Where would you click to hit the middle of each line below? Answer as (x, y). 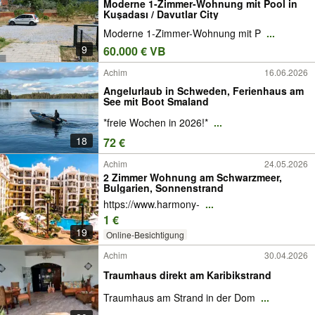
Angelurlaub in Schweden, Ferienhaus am (204, 90)
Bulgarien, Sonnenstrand (163, 188)
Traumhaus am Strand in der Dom (181, 297)
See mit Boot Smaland (156, 101)
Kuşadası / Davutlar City (161, 14)
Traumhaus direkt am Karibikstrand (187, 275)
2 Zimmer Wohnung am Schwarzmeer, (193, 178)
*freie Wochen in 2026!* (157, 122)
